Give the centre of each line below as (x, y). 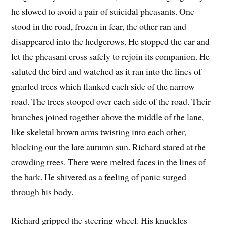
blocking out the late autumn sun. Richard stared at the (109, 147)
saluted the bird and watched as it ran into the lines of (106, 72)
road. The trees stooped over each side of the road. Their (111, 102)
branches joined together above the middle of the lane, (108, 117)
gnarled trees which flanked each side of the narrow (103, 87)
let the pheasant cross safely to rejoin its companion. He (111, 57)
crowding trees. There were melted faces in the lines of (109, 162)
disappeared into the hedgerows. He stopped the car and (111, 41)
